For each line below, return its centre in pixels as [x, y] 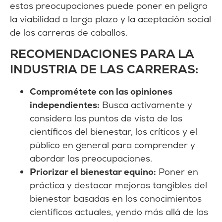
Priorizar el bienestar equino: [93, 171]
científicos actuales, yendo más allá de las [119, 212]
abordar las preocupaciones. [91, 158]
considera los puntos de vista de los [106, 118]
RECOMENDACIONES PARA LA [102, 54]
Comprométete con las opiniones [101, 91]
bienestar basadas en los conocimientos [116, 198]
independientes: [65, 105]
